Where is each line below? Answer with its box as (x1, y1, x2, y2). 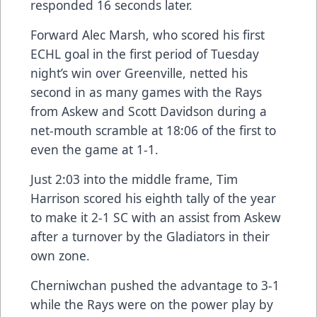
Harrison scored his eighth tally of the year (30, 190, 276, 207)
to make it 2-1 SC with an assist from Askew (30, 209, 281, 226)
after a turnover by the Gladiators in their (30, 228, 270, 246)
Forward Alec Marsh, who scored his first (30, 26, 265, 44)
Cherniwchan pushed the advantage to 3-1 (30, 277, 279, 294)
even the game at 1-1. (30, 141, 158, 158)
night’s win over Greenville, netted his (30, 64, 248, 82)
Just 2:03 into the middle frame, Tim (30, 171, 238, 188)
